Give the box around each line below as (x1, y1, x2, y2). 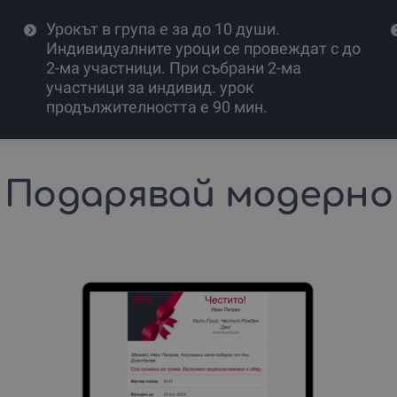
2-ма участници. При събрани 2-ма (46, 58, 302, 77)
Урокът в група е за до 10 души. (46, 19, 281, 38)
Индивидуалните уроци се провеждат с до (46, 38, 362, 58)
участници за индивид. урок (46, 77, 255, 97)
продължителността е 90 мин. (46, 97, 269, 116)
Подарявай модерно (4, 175, 393, 214)
